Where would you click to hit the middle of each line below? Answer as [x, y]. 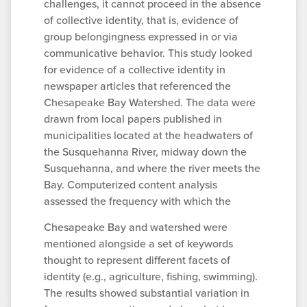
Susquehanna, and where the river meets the [152, 168]
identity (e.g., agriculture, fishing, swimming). [151, 277]
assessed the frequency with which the [137, 201]
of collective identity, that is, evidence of [141, 20]
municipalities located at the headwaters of [148, 135]
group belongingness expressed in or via [141, 36]
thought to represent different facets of [137, 260]
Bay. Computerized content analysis [131, 184]
